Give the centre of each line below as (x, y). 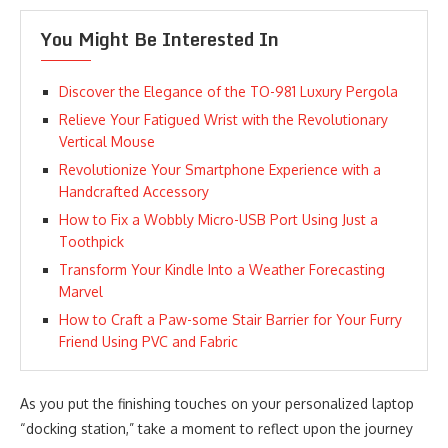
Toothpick (91, 241)
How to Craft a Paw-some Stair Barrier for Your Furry (230, 319)
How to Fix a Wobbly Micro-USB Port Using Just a (218, 219)
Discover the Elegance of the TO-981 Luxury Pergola (228, 91)
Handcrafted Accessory (134, 191)
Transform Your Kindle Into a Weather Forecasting (222, 269)
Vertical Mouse (107, 141)
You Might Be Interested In (160, 39)
